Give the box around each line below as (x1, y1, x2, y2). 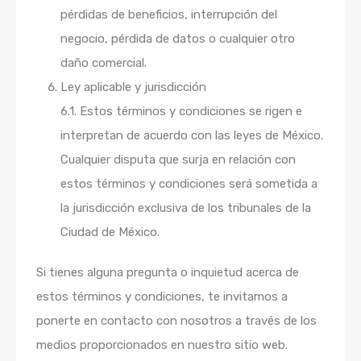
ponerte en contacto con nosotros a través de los (36, 313, 317, 328)
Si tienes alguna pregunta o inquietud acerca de (36, 265, 299, 280)
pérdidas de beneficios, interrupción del (60, 7, 277, 22)
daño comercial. (60, 56, 147, 70)
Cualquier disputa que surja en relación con (60, 152, 296, 167)
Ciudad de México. (60, 225, 160, 239)
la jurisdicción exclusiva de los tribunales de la (60, 201, 311, 215)
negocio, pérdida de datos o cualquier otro (60, 31, 295, 46)
